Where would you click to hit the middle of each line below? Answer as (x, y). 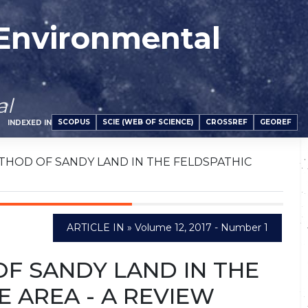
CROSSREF (227, 122)
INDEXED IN (30, 122)
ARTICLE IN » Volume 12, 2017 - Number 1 (167, 228)
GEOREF (276, 122)
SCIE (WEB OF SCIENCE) (148, 122)
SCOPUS (74, 122)
